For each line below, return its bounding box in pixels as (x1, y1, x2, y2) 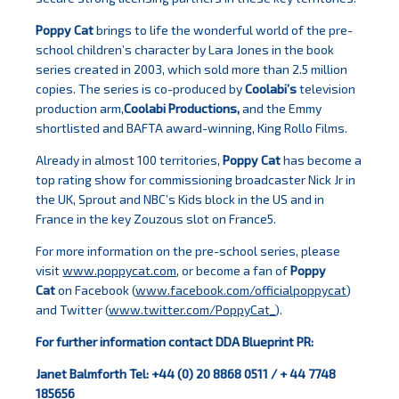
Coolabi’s (245, 81, 297, 97)
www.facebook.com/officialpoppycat (135, 282, 347, 298)
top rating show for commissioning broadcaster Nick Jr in (36, 172, 356, 188)
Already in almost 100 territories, (36, 152, 224, 168)
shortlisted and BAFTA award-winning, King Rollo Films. (36, 120, 348, 136)
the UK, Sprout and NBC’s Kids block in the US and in (36, 191, 325, 208)
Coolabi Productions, (124, 101, 240, 117)
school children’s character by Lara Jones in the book (36, 42, 335, 58)
